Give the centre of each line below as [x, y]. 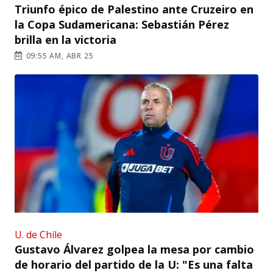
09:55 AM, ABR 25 [58, 55]
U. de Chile [38, 234]
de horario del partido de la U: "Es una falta [134, 264]
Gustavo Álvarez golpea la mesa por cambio [134, 249]
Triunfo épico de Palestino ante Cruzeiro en [134, 9]
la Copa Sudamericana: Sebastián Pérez [122, 24]
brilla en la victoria [66, 39]
